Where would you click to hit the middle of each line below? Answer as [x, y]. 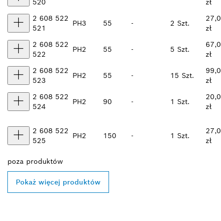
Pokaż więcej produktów [58, 182]
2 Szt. [180, 23]
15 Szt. [182, 76]
